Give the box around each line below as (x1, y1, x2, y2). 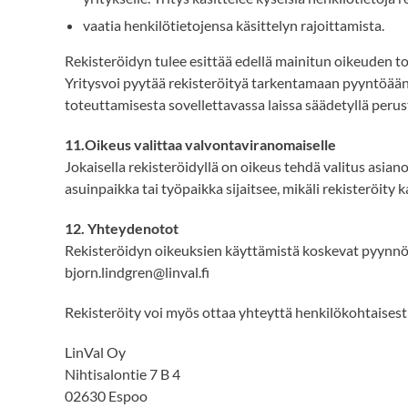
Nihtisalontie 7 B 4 (65, 365, 180, 382)
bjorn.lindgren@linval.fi (65, 263, 209, 280)
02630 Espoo (65, 387, 148, 404)
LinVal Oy (65, 343, 126, 361)
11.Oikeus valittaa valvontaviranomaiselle (65, 136, 336, 153)
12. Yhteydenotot (65, 219, 178, 237)
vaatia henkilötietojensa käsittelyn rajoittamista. (83, 16, 384, 34)
